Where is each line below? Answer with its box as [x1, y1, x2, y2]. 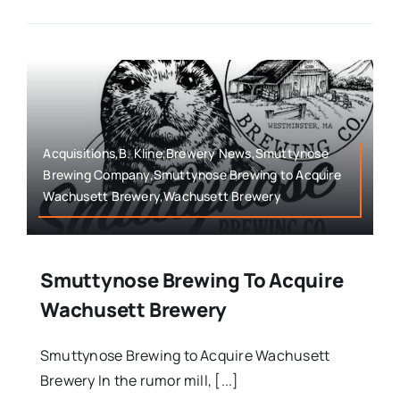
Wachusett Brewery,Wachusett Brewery [43, 187, 281, 204]
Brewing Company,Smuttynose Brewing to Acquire [43, 165, 341, 183]
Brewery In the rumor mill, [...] [39, 370, 239, 390]
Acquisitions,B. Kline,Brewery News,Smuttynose [43, 144, 329, 162]
